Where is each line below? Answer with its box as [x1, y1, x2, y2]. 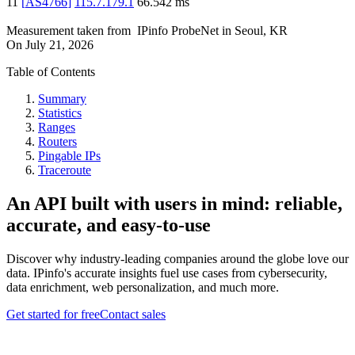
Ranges [38, 120, 75, 135]
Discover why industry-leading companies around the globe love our [6, 252, 349, 265]
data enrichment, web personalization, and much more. [6, 281, 279, 294]
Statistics [38, 106, 82, 120]
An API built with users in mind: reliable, [6, 193, 342, 215]
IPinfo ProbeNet [137, 24, 222, 38]
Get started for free [6, 307, 100, 321]
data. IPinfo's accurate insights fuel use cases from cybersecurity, [6, 266, 327, 280]
